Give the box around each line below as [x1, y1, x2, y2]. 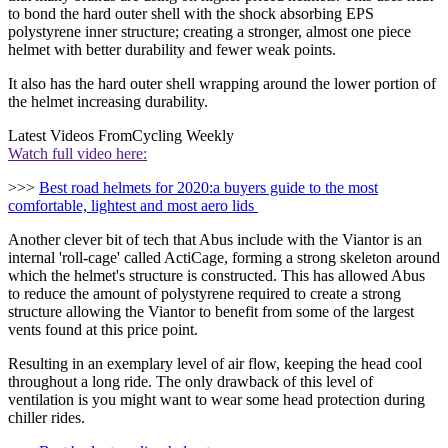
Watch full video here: [8, 144, 147, 162]
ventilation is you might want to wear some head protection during [8, 390, 425, 408]
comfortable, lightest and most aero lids [8, 196, 258, 214]
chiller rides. [8, 408, 85, 426]
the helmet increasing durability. [8, 92, 208, 110]
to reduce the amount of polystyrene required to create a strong [8, 284, 401, 302]
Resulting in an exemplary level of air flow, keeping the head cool [8, 354, 422, 372]
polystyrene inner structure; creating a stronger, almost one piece [8, 22, 411, 40]
